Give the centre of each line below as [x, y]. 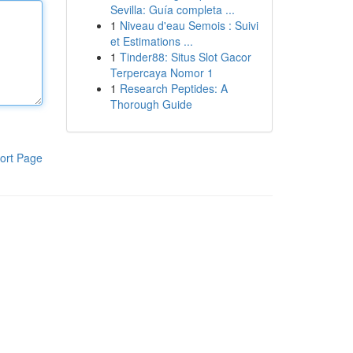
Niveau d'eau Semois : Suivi [189, 25]
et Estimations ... [151, 41]
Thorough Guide [151, 104]
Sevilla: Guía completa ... [172, 9]
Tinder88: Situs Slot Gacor [185, 57]
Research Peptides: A [173, 88]
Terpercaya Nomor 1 [162, 72]
